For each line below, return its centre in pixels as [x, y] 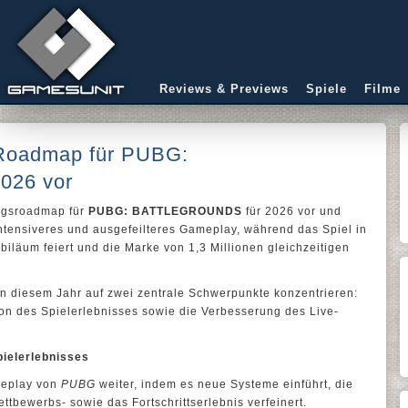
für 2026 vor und [292, 211]
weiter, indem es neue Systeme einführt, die [224, 384]
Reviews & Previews [224, 89]
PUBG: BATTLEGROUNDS [165, 211]
